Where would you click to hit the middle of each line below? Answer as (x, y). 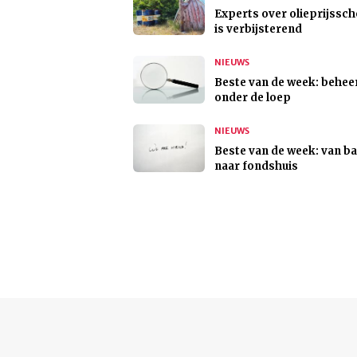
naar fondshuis (256, 167)
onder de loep (253, 98)
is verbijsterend (258, 29)
